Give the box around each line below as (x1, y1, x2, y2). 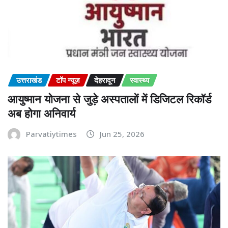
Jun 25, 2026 (100, 128, 145, 139)
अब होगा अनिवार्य (8, 105, 75, 121)
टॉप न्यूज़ (56, 74, 80, 85)
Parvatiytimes (26, 128, 77, 139)
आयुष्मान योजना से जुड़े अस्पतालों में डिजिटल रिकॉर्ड (8, 91, 211, 106)
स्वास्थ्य (130, 74, 149, 85)
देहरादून (94, 74, 116, 85)
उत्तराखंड (16, 74, 42, 85)
